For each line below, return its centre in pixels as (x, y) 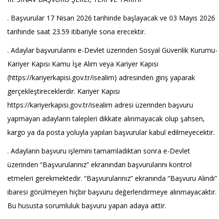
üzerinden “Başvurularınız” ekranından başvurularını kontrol (99, 164)
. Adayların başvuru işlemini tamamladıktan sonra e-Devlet (99, 151)
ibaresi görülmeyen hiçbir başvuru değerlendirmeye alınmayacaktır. (112, 192)
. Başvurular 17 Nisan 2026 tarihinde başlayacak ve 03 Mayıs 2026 (111, 18)
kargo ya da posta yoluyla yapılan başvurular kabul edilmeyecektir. (111, 132)
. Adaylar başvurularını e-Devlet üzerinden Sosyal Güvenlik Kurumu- (112, 50)
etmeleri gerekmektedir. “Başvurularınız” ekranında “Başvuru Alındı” (112, 178)
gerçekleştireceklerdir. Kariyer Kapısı (64, 91)
